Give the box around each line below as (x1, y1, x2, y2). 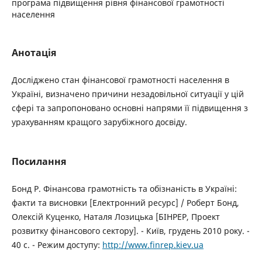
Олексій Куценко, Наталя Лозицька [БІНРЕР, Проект (11, 211, 220, 223)
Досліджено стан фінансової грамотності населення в (11, 74, 229, 85)
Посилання (11, 155, 66, 168)
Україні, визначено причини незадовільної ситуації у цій (11, 88, 244, 99)
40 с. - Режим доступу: (11, 239, 102, 251)
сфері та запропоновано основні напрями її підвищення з (11, 102, 248, 113)
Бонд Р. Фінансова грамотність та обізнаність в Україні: (11, 183, 237, 195)
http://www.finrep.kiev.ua (102, 239, 204, 251)
